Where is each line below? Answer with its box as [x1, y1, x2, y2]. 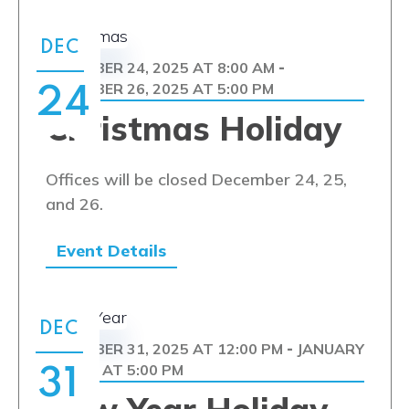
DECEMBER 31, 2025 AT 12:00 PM [45, 340, 283, 358]
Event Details [56, 240, 166, 261]
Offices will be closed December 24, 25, [45, 169, 347, 190]
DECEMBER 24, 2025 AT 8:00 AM [45, 58, 275, 77]
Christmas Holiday [45, 108, 341, 149]
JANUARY [296, 340, 364, 358]
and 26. [45, 194, 103, 215]
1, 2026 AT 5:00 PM [45, 361, 184, 379]
